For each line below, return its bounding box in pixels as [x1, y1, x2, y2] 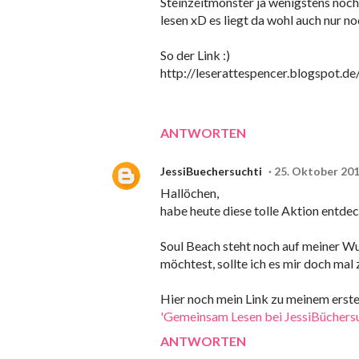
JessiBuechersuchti [160, 164, 262, 179]
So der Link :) [160, 47, 230, 63]
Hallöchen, [160, 185, 219, 201]
